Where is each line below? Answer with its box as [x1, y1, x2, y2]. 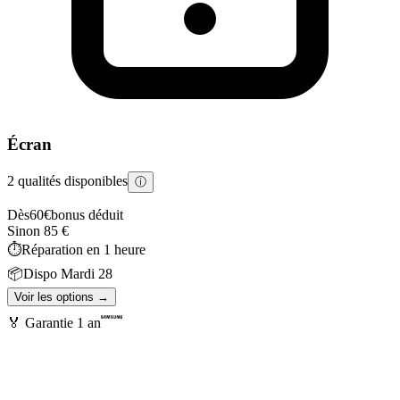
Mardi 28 [61, 266, 112, 282]
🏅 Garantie [7, 315, 77, 331]
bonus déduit [51, 207, 123, 223]
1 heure [104, 242, 146, 258]
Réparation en [21, 242, 104, 258]
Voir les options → [14, 290, 109, 304]
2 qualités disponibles [7, 173, 128, 189]
